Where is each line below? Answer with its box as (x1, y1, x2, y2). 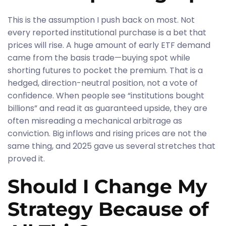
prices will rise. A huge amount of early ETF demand (8, 39, 210, 51)
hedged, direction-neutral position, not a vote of (8, 77, 198, 89)
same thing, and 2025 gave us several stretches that (8, 140, 215, 152)
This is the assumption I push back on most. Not (8, 14, 195, 26)
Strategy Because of (8, 197, 209, 221)
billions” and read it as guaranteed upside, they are (8, 102, 207, 114)
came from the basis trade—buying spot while (8, 52, 190, 64)
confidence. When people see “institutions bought (8, 90, 204, 101)
